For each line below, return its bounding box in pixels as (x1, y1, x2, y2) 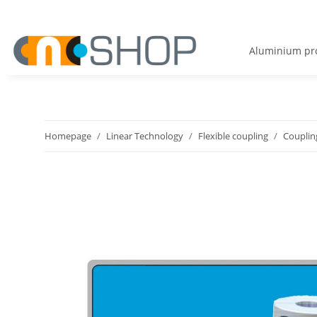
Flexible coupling (198, 129, 268, 142)
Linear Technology (106, 129, 183, 142)
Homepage (45, 129, 91, 142)
